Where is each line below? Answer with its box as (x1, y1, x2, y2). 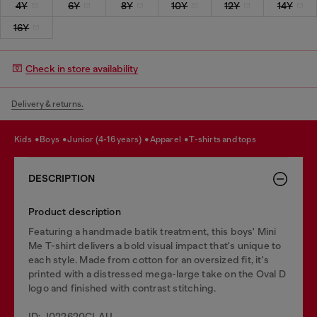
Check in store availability (25, 63, 138, 74)
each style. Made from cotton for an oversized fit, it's (28, 253, 270, 265)
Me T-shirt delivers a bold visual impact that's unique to (28, 239, 282, 251)
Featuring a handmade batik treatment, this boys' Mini (28, 225, 277, 237)
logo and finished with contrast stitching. (28, 282, 217, 294)
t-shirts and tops (194, 134, 256, 144)
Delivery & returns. (11, 98, 83, 109)
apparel (155, 134, 183, 144)
